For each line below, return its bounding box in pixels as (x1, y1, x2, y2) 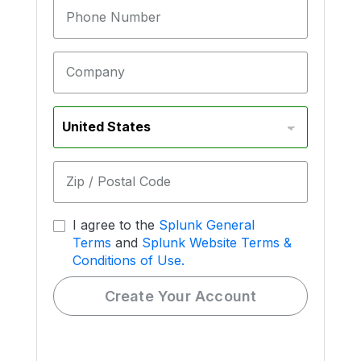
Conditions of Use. (73, 252, 185, 268)
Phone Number (66, 9, 161, 25)
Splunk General (159, 217, 255, 233)
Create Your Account (104, 288, 257, 305)
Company (66, 64, 125, 80)
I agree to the (73, 217, 159, 233)
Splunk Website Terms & (142, 234, 292, 251)
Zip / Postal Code (66, 173, 171, 189)
